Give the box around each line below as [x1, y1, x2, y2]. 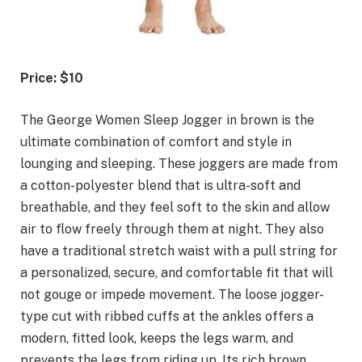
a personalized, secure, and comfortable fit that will [20, 264, 333, 280]
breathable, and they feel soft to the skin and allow [20, 199, 330, 215]
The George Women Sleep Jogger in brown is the [20, 112, 314, 128]
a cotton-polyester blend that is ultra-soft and [20, 177, 301, 193]
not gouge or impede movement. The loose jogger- [20, 286, 324, 302]
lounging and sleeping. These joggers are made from [20, 155, 338, 171]
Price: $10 [20, 70, 83, 86]
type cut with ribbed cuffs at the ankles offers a [20, 308, 314, 324]
